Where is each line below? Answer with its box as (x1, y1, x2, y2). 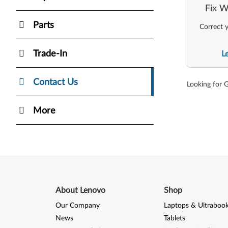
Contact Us (33, 77, 78, 87)
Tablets (163, 214, 185, 222)
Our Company (55, 202, 100, 209)
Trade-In (33, 49, 67, 59)
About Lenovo (55, 186, 105, 194)
